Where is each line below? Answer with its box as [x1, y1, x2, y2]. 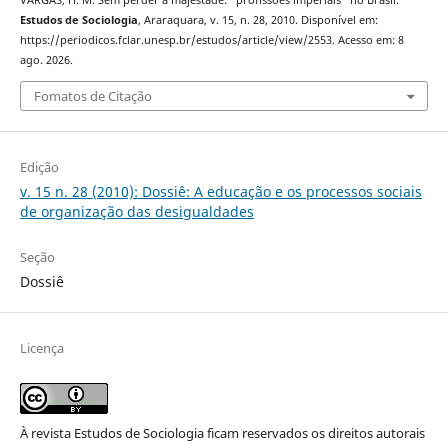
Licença [19, 338, 64, 357]
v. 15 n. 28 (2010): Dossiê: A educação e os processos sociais [19, 181, 422, 201]
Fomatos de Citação [33, 86, 152, 105]
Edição [19, 157, 59, 176]
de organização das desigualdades [19, 201, 254, 221]
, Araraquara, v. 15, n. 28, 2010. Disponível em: [137, 13, 378, 28]
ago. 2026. [19, 53, 73, 68]
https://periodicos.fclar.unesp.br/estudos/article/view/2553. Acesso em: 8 [19, 33, 404, 48]
